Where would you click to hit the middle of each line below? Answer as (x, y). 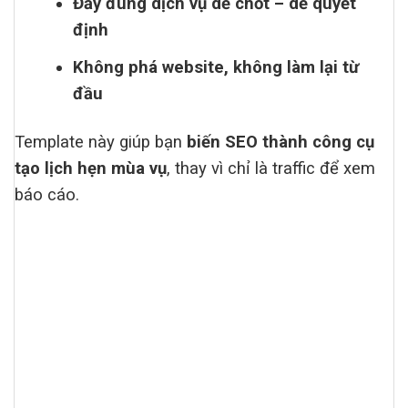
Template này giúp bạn (101, 143)
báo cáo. (47, 195)
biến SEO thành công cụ (280, 143)
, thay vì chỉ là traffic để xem (271, 169)
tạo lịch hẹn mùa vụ (91, 169)
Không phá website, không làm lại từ (216, 68)
